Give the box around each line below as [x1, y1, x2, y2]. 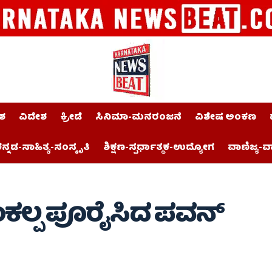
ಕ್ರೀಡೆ [60, 110, 82, 126]
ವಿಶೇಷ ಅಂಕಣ [195, 110, 256, 126]
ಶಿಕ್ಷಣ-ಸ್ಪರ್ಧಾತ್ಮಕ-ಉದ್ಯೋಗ [103, 140, 214, 156]
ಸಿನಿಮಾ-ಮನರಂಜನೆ [95, 110, 182, 126]
